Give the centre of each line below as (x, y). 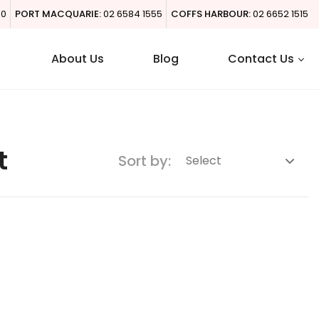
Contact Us (261, 59)
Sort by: (145, 161)
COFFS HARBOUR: (211, 14)
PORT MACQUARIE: (58, 14)
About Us (78, 59)
